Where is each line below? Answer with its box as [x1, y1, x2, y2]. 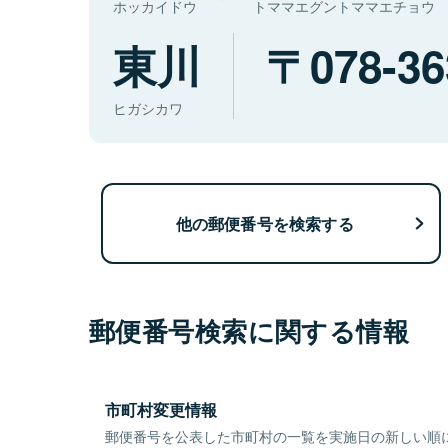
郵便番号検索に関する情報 [89, 312, 410, 350]
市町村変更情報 [105, 398, 217, 422]
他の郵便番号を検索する [175, 211, 354, 235]
